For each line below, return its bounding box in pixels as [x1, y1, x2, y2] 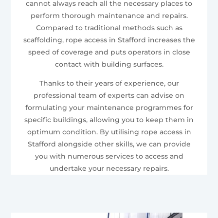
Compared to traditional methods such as [36, 23, 182, 32]
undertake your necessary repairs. [49, 163, 169, 173]
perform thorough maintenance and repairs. [30, 11, 188, 20]
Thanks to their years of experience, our [39, 78, 179, 88]
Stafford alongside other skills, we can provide [27, 139, 191, 148]
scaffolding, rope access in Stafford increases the [23, 35, 195, 44]
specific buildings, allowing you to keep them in [24, 115, 194, 124]
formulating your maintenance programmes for [25, 103, 193, 112]
